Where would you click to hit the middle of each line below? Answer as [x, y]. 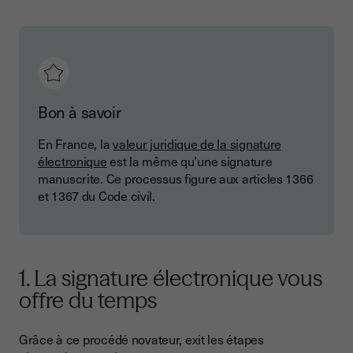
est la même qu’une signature [190, 161]
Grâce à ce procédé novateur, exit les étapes [141, 339]
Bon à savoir [80, 112]
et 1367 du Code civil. [97, 196]
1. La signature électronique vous [171, 279]
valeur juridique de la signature [197, 144]
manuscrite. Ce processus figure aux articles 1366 [176, 178]
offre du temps [88, 301]
